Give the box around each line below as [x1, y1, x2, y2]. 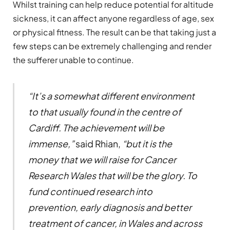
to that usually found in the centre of [28, 105, 181, 118]
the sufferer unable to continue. [13, 54, 134, 65]
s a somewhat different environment [40, 89, 195, 102]
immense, [28, 137, 70, 149]
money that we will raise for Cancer [28, 153, 176, 165]
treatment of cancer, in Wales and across [28, 217, 202, 229]
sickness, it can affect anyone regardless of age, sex [13, 12, 214, 24]
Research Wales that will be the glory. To [28, 169, 197, 181]
